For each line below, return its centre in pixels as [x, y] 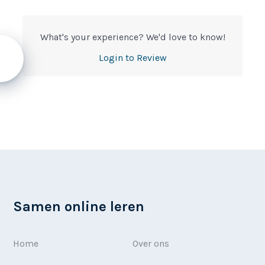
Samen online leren [79, 206]
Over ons [151, 243]
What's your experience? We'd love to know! [132, 37]
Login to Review [132, 57]
